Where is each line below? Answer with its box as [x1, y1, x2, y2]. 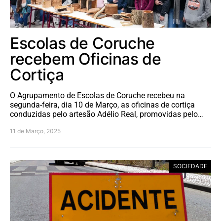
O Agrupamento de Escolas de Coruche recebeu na [10, 90, 185, 100]
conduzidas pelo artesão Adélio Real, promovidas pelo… [10, 109, 203, 119]
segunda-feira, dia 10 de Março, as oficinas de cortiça [10, 100, 195, 110]
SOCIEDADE [173, 162, 207, 170]
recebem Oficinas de [10, 49, 161, 69]
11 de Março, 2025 [10, 127, 61, 135]
